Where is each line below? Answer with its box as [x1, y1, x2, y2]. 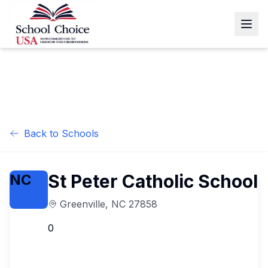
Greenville [60, 198, 105, 210]
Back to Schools [24, 127, 99, 139]
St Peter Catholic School [48, 170, 258, 192]
